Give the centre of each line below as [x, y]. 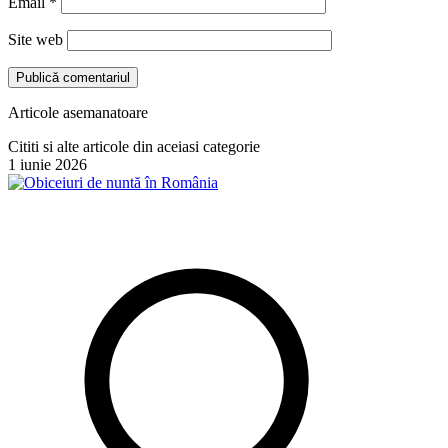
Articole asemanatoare [78, 112]
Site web [35, 39]
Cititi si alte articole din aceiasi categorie [134, 146]
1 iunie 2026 [47, 164]
